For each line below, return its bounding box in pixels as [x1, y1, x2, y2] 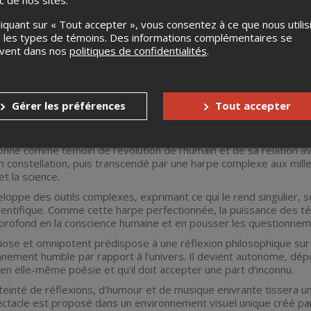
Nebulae [18, 110, 59, 124]
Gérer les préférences [12, 99, 126, 112]
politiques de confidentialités [69, 43, 207, 58]
